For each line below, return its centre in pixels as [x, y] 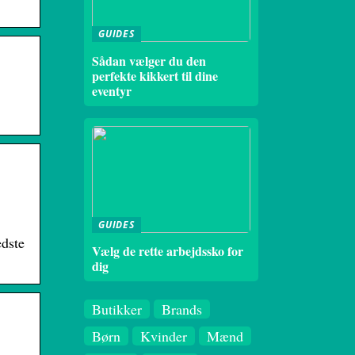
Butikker [117, 309]
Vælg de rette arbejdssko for [168, 251]
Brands [182, 309]
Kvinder [164, 336]
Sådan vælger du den [149, 60]
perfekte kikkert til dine [155, 75]
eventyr [112, 90]
